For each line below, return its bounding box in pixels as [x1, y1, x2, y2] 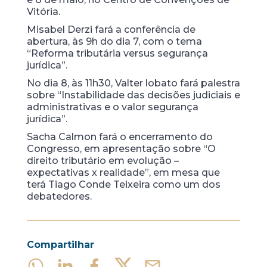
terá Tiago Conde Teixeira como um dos [26, 179, 221, 191]
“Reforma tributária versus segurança [26, 48, 208, 60]
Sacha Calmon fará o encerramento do [26, 131, 213, 143]
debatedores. [26, 191, 92, 203]
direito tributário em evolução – [26, 155, 179, 167]
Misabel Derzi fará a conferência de [26, 24, 195, 36]
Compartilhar [26, 239, 94, 251]
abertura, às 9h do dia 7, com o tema [26, 36, 202, 48]
